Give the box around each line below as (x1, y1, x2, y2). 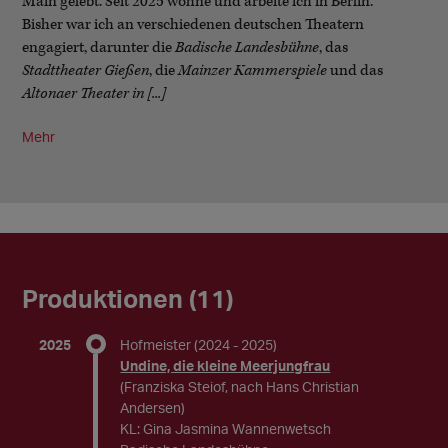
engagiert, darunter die (22, 38, 176, 57)
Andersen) (120, 399, 186, 416)
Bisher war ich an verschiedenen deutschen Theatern (22, 15, 365, 34)
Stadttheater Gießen (22, 61, 150, 80)
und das (330, 61, 384, 80)
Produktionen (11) (22, 283, 234, 314)
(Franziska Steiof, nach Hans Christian (120, 378, 360, 395)
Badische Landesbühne (175, 38, 320, 57)
